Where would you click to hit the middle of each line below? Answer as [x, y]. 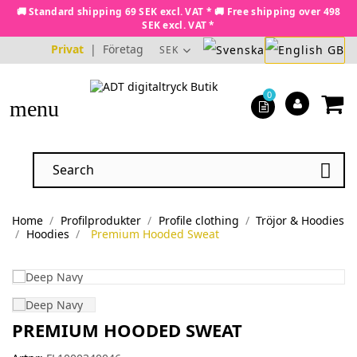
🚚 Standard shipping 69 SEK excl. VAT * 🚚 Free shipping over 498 [178, 12]
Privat [67, 49]
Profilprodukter [100, 221]
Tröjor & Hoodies [300, 221]
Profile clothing [198, 221]
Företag [123, 49]
